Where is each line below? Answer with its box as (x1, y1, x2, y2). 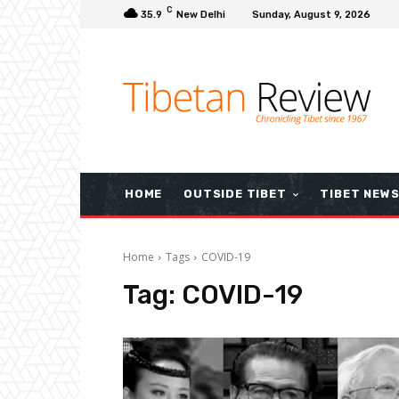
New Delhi (176, 8, 225, 20)
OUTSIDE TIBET (183, 186, 287, 200)
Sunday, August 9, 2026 (252, 8, 370, 20)
